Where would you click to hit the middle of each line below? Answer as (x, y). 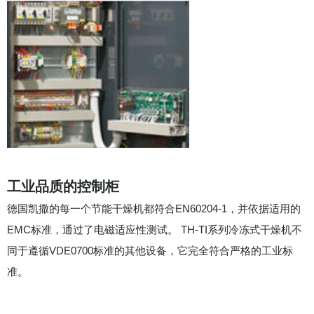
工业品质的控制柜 (63, 186)
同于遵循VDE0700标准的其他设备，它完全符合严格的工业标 (150, 251)
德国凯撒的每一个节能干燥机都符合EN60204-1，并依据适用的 (154, 209)
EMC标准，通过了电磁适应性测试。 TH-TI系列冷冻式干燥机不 (155, 230)
